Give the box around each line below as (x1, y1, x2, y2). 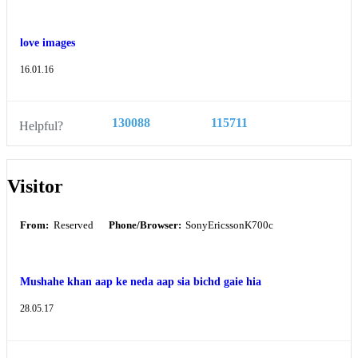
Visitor (7, 176, 63, 197)
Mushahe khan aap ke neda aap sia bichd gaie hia (20, 274, 261, 288)
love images (20, 35, 75, 49)
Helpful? (19, 119, 63, 133)
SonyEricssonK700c (183, 220, 274, 232)
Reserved (50, 220, 93, 232)
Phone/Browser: (108, 220, 181, 232)
